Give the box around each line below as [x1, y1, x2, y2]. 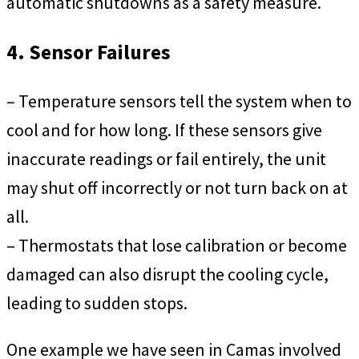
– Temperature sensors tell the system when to [6, 90, 352, 113]
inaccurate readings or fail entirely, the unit [6, 147, 326, 171]
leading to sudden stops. [6, 292, 188, 315]
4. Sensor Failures [6, 38, 171, 65]
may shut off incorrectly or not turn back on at [6, 176, 348, 200]
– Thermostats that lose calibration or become [6, 234, 347, 257]
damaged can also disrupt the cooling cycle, [6, 263, 329, 286]
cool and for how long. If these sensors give [6, 119, 322, 142]
